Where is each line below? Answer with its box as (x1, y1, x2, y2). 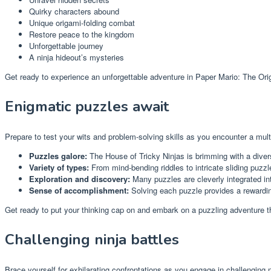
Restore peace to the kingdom (29, 28, 134, 41)
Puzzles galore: (29, 150, 87, 162)
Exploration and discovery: (29, 173, 130, 185)
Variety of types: (29, 162, 89, 174)
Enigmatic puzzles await (5, 97, 169, 117)
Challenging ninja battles (5, 230, 179, 250)
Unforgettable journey (29, 40, 103, 52)
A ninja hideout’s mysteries (29, 51, 124, 64)
